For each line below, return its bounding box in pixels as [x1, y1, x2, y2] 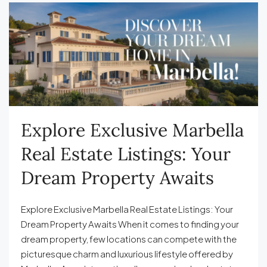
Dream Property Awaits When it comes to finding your [21, 218, 239, 229]
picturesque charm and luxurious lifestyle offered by [21, 248, 233, 259]
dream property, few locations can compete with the [21, 233, 237, 244]
